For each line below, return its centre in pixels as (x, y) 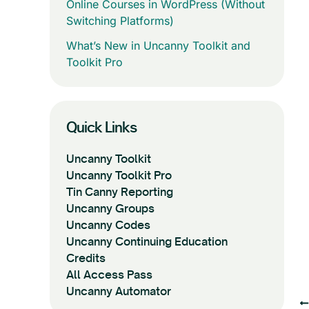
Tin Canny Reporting (120, 192)
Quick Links (101, 127)
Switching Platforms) (120, 21)
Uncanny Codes (108, 225)
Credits (86, 258)
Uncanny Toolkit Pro (119, 175)
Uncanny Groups (110, 208)
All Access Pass (109, 275)
